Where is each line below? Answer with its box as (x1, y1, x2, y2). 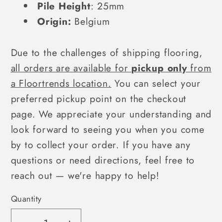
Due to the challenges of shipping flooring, (10, 46, 203, 60)
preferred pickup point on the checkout (10, 92, 187, 106)
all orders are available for (10, 61, 132, 75)
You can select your (111, 76, 201, 91)
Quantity (10, 192, 42, 205)
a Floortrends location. (10, 76, 111, 91)
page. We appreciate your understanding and (10, 107, 212, 121)
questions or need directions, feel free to (10, 153, 195, 167)
